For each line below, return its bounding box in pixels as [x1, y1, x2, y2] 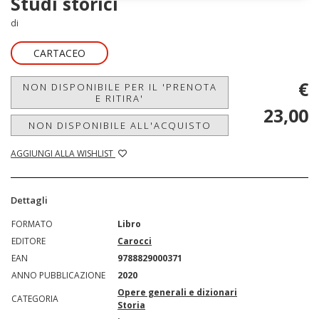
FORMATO [11, 218, 53, 230]
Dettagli [11, 194, 48, 206]
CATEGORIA [11, 293, 58, 305]
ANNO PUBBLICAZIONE [11, 269, 105, 281]
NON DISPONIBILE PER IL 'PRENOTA [22, 80, 217, 93]
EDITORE [11, 235, 46, 247]
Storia [117, 299, 145, 311]
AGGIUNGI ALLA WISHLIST [11, 147, 115, 159]
